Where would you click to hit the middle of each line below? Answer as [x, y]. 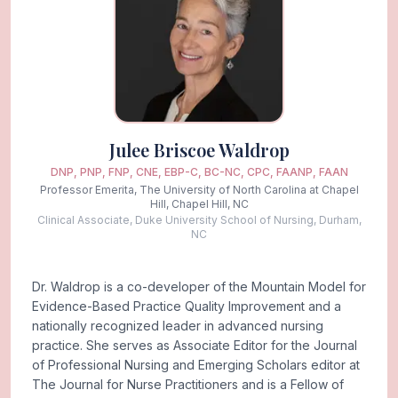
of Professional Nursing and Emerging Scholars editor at [196, 364]
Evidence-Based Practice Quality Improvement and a [187, 306]
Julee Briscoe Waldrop [199, 149]
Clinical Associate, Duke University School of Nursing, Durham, [199, 219]
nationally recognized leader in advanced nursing [178, 325]
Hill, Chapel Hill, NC [199, 203]
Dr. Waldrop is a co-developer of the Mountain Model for [199, 286]
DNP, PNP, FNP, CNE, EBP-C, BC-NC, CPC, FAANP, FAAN [199, 171]
